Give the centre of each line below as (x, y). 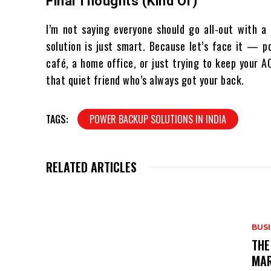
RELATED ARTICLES (91, 167)
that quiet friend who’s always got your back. (145, 80)
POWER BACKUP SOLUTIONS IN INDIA (158, 119)
